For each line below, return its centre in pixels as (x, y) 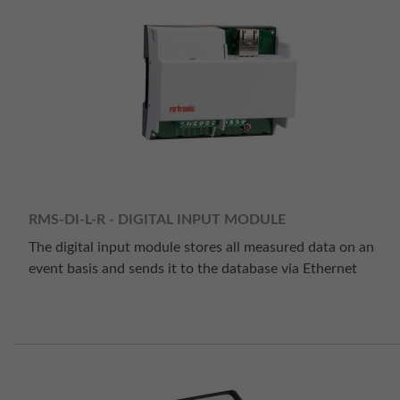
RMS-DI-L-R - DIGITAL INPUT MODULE (157, 219)
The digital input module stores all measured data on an (201, 248)
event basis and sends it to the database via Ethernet (193, 269)
